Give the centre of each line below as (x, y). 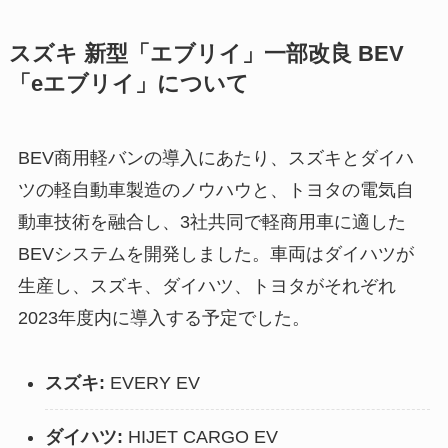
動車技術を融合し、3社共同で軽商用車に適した (211, 222)
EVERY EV (152, 383)
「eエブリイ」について (128, 84)
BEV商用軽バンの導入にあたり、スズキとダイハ (215, 158)
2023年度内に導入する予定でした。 (163, 318)
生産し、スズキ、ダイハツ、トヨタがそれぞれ (206, 286)
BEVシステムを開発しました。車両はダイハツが (215, 254)
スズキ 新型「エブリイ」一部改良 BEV (206, 54)
